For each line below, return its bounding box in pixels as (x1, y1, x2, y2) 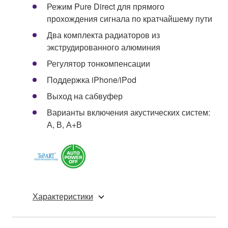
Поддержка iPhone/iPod (47, 73, 136, 85)
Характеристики (33, 190, 93, 202)
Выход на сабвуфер (47, 90, 123, 102)
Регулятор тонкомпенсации (47, 57, 150, 69)
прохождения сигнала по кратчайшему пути (47, 12, 212, 24)
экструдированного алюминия (47, 41, 160, 53)
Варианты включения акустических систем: (47, 106, 210, 118)
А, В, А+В (47, 118, 82, 130)
